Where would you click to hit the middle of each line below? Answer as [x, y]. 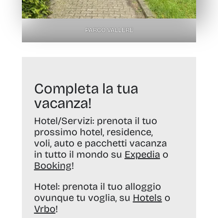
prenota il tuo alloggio [110, 187]
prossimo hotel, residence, [93, 132]
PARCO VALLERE [109, 30]
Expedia [142, 154]
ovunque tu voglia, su [83, 198]
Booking [53, 166]
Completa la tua [86, 89]
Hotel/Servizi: [64, 121]
